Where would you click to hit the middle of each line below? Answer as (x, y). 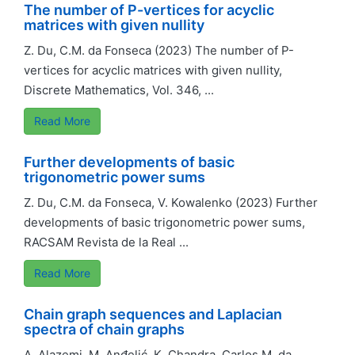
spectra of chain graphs (104, 329)
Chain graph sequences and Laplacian (153, 314)
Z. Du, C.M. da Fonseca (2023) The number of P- (159, 50)
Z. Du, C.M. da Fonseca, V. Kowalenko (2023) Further (171, 202)
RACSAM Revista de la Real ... (106, 242)
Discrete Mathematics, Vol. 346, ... (119, 90)
